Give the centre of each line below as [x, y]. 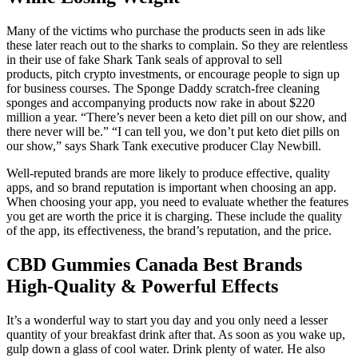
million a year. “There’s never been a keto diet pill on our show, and [177, 117]
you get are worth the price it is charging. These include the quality [174, 216]
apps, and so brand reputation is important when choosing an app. [171, 187]
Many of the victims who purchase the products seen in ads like [166, 30]
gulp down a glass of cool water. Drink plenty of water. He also [166, 348]
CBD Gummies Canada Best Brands [154, 264]
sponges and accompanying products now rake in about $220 [161, 102]
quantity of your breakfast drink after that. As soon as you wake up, [176, 334]
